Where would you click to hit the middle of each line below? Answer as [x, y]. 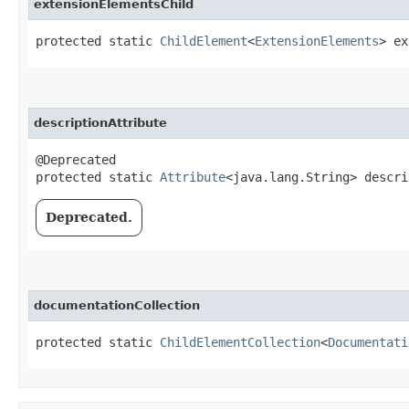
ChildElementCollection [240, 342]
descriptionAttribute [100, 122]
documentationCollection [117, 305]
